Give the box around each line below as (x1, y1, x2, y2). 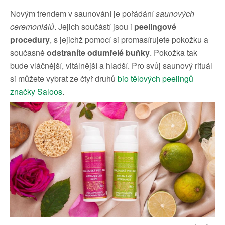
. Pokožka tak (150, 47, 197, 59)
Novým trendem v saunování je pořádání (10, 8, 154, 20)
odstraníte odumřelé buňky (47, 47, 150, 59)
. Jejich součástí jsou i (54, 21, 134, 33)
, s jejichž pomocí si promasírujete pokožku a (50, 34, 208, 46)
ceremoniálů (10, 21, 54, 33)
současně (10, 47, 47, 59)
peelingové (134, 21, 176, 33)
